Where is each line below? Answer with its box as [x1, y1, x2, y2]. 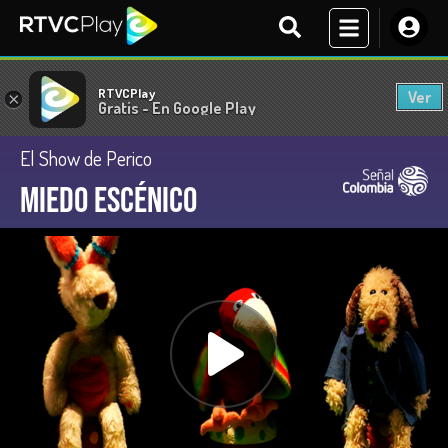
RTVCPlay [98, 84, 155, 101]
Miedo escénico [20, 180, 197, 223]
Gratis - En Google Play [98, 97, 256, 118]
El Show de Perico [20, 145, 152, 171]
